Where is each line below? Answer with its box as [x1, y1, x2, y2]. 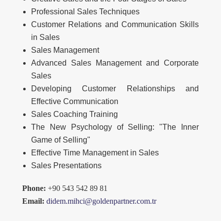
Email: [22, 197, 44, 205]
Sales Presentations [31, 161, 102, 170]
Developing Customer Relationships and [31, 84, 199, 93]
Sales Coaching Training [31, 110, 118, 118]
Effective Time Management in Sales [31, 148, 159, 157]
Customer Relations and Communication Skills [31, 20, 199, 29]
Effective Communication [31, 97, 118, 106]
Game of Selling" [31, 136, 90, 144]
